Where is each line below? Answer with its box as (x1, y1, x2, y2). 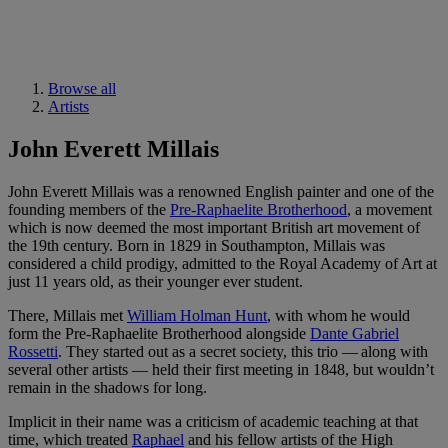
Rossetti (8, 342, 58, 360)
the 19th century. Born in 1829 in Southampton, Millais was (8, 236, 385, 254)
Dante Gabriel (310, 324, 399, 342)
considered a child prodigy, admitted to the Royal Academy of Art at (8, 254, 437, 272)
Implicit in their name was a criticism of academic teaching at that (8, 412, 418, 430)
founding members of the (8, 200, 170, 218)
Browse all (48, 80, 116, 97)
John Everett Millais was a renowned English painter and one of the (8, 182, 434, 200)
